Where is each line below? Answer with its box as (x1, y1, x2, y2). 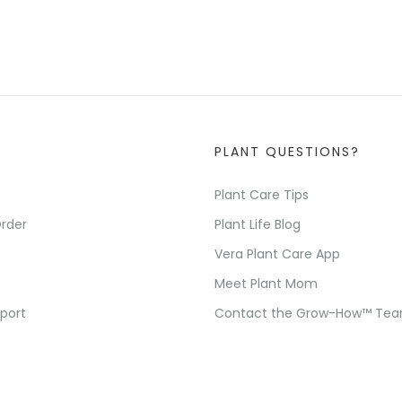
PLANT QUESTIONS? (214, 143, 360, 162)
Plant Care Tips (214, 186, 309, 205)
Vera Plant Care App (214, 245, 340, 264)
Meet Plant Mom (214, 275, 318, 293)
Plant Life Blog (214, 215, 301, 234)
